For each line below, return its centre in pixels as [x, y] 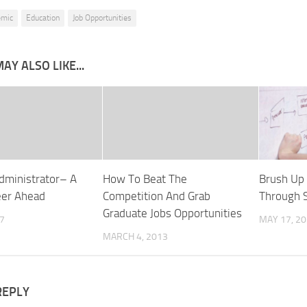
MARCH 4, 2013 [135, 236]
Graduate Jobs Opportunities [172, 213]
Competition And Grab [156, 196]
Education [43, 17]
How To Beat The [145, 179]
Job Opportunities [102, 17]
